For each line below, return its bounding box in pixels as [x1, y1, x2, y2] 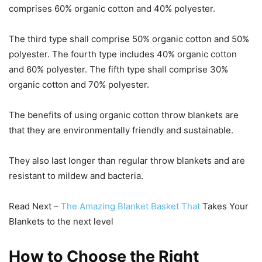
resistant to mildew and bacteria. [9, 170, 143, 181]
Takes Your [202, 200, 249, 212]
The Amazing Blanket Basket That [61, 200, 202, 212]
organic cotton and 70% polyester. [9, 78, 149, 90]
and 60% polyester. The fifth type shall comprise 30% [9, 63, 228, 75]
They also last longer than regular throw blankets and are [9, 154, 245, 166]
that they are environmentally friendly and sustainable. [9, 124, 233, 136]
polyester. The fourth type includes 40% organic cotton [9, 48, 237, 60]
